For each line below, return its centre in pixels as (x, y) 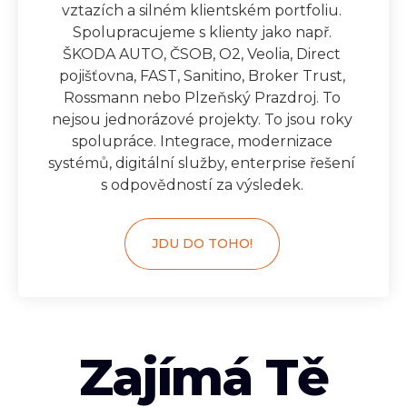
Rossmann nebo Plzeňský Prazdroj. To (202, 97)
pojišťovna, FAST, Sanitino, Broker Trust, (202, 75)
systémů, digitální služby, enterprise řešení (202, 163)
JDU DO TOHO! (202, 243)
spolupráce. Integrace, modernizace (202, 141)
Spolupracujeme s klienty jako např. (202, 32)
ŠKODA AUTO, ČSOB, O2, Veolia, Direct (202, 54)
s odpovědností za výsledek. (202, 184)
